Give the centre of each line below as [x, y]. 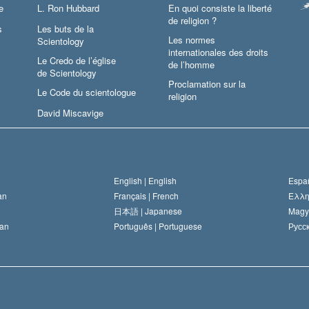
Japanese [163, 211]
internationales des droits [218, 52]
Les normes [192, 40]
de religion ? [192, 21]
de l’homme [191, 65]
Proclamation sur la [207, 84]
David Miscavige [70, 113]
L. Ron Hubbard [68, 8]
